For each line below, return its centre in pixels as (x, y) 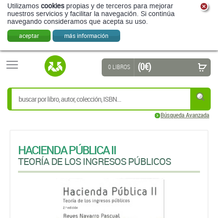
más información (86, 36)
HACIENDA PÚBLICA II (67, 150)
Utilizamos (24, 6)
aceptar (29, 36)
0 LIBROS (119, 67)
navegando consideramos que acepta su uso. (78, 22)
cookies (53, 6)
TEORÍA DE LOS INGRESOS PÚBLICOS (94, 161)
